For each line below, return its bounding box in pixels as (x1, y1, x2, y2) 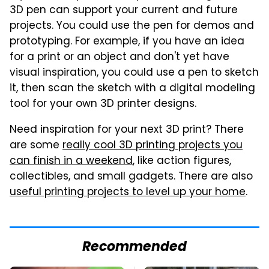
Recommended (82, 237, 187, 259)
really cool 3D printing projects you (62, 138, 243, 155)
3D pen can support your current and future (10, 2, 238, 20)
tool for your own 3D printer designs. (10, 96, 196, 113)
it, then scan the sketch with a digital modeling (10, 80, 255, 98)
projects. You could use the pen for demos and (10, 18, 254, 35)
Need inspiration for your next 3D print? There (10, 122, 244, 139)
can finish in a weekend (10, 153, 133, 171)
